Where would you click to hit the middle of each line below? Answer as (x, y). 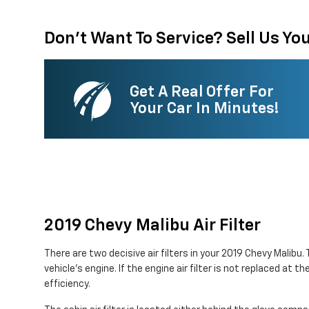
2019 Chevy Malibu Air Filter (152, 226)
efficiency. (67, 285)
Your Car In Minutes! (204, 109)
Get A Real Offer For (202, 92)
